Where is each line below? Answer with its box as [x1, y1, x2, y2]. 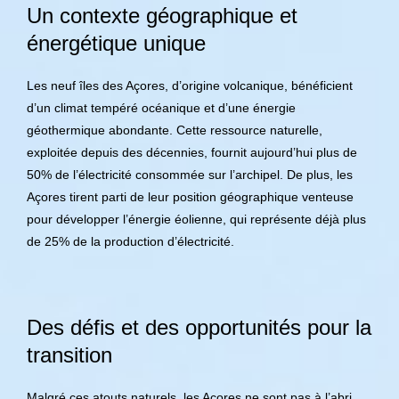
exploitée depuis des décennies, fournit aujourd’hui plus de [27, 145, 357, 159]
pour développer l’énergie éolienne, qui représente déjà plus [27, 212, 366, 226]
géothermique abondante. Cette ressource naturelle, [27, 123, 322, 137]
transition [27, 343, 112, 367]
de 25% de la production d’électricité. [27, 234, 234, 248]
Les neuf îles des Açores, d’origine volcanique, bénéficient [27, 78, 353, 93]
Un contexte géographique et [27, 4, 297, 28]
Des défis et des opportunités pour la [27, 315, 371, 339]
